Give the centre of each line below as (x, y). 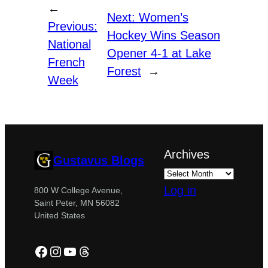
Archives (186, 155)
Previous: (72, 27)
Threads (103, 251)
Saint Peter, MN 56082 (77, 202)
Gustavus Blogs (99, 160)
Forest (124, 71)
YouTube (90, 251)
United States (60, 215)
